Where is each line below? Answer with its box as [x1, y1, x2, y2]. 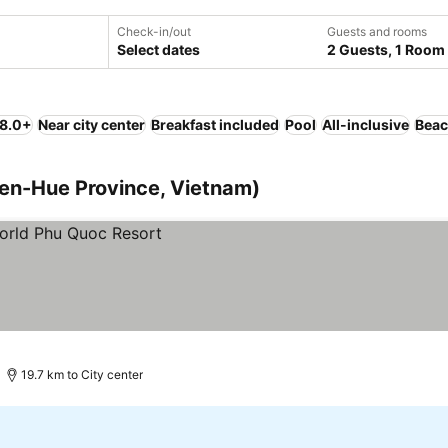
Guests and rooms [327, 24, 427, 39]
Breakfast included [151, 116, 279, 133]
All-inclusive [322, 116, 409, 133]
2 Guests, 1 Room [327, 41, 445, 58]
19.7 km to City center [20, 367, 143, 382]
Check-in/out [117, 24, 191, 39]
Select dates [117, 41, 200, 58]
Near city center [38, 116, 145, 133]
